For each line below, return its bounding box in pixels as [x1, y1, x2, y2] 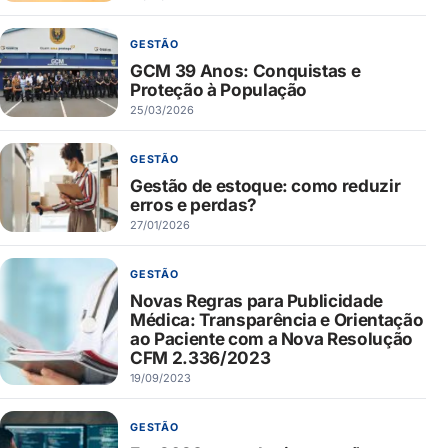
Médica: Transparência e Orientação [130, 309, 424, 331]
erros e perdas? [130, 194, 257, 216]
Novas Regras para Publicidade [130, 290, 384, 312]
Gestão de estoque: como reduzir [130, 175, 401, 197]
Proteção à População [130, 79, 308, 101]
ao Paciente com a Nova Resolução [130, 328, 414, 350]
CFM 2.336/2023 [130, 347, 271, 369]
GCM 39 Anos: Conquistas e [130, 60, 361, 82]
